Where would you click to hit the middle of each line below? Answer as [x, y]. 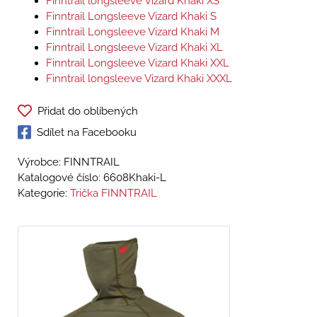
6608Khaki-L [135, 178]
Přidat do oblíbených [88, 111]
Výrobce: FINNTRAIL [69, 162]
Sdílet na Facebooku [87, 133]
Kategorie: [44, 194]
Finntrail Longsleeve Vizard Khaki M [133, 32]
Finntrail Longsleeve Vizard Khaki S [131, 17]
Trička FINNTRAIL [114, 194]
